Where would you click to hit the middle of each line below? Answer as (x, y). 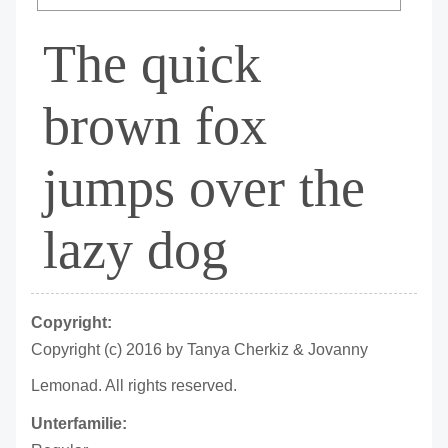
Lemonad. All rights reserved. (134, 385)
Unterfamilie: (79, 423)
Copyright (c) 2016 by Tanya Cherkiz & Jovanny (200, 349)
